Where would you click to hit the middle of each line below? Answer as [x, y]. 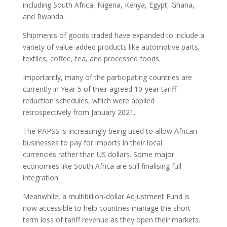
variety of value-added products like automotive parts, [111, 47]
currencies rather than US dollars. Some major [98, 154]
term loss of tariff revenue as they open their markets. [111, 220]
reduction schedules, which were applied [88, 101]
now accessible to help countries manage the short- [108, 208]
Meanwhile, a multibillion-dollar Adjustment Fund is [106, 196]
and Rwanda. [44, 16]
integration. [41, 178]
